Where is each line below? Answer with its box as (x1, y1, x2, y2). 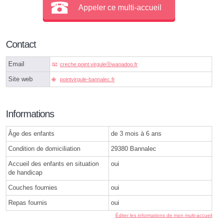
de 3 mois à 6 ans (111, 130, 162, 138)
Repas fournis (8, 199, 47, 207)
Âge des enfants (8, 130, 54, 138)
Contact (6, 39, 36, 50)
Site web (8, 75, 33, 83)
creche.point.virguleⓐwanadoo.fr (60, 61, 138, 68)
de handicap (8, 169, 42, 177)
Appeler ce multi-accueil (78, 3, 162, 12)
